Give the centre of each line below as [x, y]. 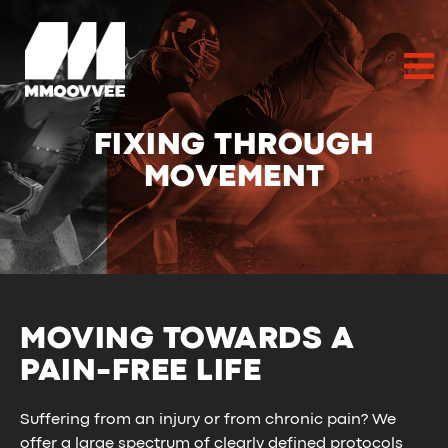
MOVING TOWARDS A [187, 340]
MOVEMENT [234, 178]
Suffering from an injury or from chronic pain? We [208, 420]
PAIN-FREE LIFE [140, 372]
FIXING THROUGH [234, 146]
